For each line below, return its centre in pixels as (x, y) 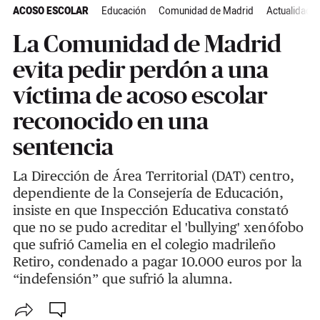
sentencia (63, 146)
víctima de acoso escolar (140, 95)
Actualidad (289, 11)
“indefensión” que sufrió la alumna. (123, 278)
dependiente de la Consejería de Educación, (148, 192)
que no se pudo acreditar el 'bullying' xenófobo (158, 227)
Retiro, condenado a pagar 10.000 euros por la (157, 261)
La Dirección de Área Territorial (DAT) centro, (153, 175)
